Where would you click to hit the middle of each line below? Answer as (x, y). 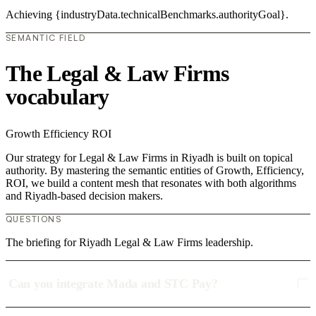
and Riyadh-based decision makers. (84, 195)
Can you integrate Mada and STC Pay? (113, 283)
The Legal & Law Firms (117, 74)
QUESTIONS (34, 219)
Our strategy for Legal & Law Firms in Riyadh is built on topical (149, 157)
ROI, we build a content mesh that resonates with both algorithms (151, 183)
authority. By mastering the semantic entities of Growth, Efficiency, (155, 170)
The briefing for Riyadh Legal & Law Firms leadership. (129, 242)
